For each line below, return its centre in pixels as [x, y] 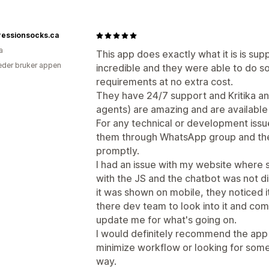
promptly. [118, 151]
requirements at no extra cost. [165, 82]
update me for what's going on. [166, 220]
